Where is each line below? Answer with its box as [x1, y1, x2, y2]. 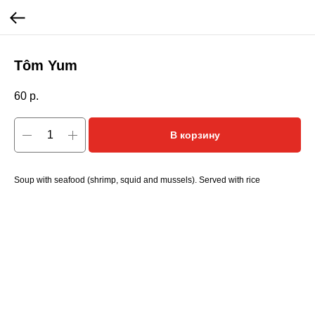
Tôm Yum [14, 58, 77, 73]
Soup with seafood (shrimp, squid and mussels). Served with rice [14, 175, 260, 186]
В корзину [169, 129, 220, 141]
